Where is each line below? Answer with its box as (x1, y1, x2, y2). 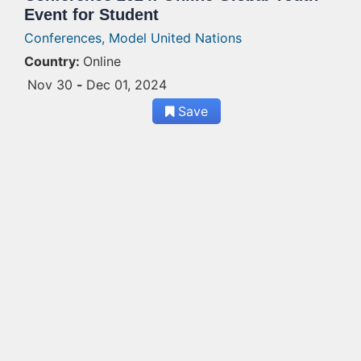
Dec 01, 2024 (86, 77, 167, 93)
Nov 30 (27, 77, 77, 93)
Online (83, 53, 121, 69)
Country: (24, 53, 80, 69)
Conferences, (24, 30, 109, 46)
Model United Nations (109, 30, 242, 46)
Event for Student (24, 6, 159, 23)
